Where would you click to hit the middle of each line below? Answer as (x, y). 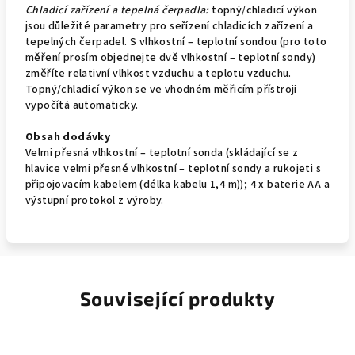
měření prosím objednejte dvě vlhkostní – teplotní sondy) (171, 58)
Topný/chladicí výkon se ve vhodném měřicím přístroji (161, 90)
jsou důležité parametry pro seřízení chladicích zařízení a (170, 26)
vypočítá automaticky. (82, 105)
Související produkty (177, 298)
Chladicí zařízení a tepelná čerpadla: (119, 10)
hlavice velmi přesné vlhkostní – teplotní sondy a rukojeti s (173, 169)
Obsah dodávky (68, 137)
